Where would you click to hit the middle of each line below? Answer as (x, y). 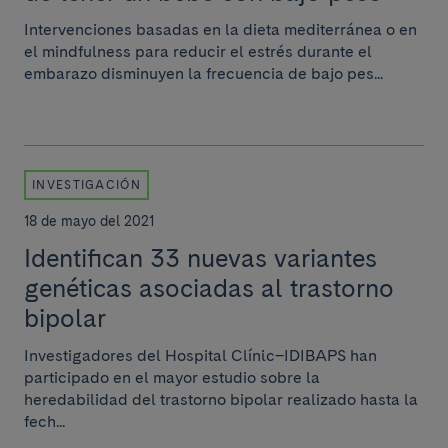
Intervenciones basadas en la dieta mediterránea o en (220, 29)
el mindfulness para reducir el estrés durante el (198, 51)
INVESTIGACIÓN (86, 185)
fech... (44, 421)
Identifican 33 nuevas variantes (200, 258)
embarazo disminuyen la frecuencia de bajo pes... (203, 73)
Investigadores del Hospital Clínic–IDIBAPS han (200, 355)
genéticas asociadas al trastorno (209, 288)
